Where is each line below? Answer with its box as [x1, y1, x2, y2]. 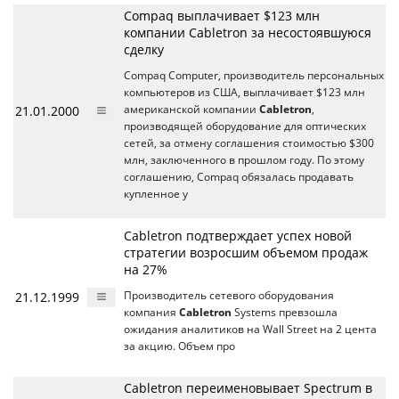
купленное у [124, 187, 188, 200]
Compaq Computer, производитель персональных [124, 69, 384, 82]
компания [124, 305, 179, 319]
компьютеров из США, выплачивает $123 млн [124, 85, 365, 99]
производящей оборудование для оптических [124, 119, 366, 133]
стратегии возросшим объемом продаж [124, 244, 368, 261]
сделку [124, 41, 164, 58]
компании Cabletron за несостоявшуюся [124, 24, 371, 41]
